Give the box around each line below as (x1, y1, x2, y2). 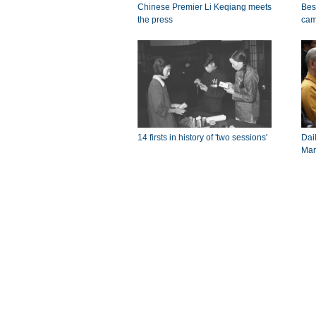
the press (137, 15, 173, 25)
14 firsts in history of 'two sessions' (137, 133, 267, 142)
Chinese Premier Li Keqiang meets (137, 2, 272, 12)
